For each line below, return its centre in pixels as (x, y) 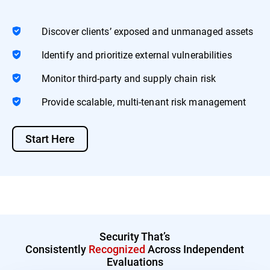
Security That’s (135, 236)
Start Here (50, 138)
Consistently (57, 249)
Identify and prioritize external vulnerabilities (137, 54)
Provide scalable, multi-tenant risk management (144, 101)
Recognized (117, 249)
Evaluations (135, 261)
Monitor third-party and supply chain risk (129, 78)
